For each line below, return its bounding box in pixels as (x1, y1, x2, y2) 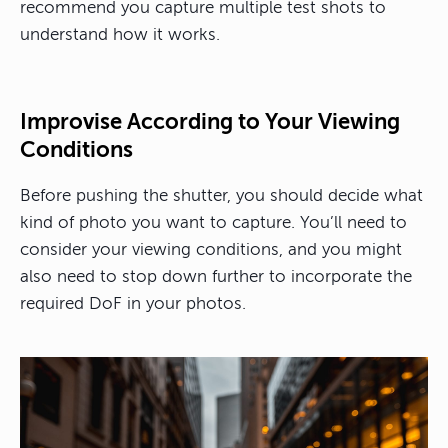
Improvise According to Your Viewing (20, 109, 400, 135)
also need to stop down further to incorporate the (20, 267, 412, 287)
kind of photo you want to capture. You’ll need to (20, 213, 407, 233)
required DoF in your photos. (20, 294, 246, 314)
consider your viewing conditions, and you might (20, 240, 402, 260)
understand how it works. (20, 25, 220, 45)
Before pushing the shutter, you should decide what (20, 186, 423, 206)
